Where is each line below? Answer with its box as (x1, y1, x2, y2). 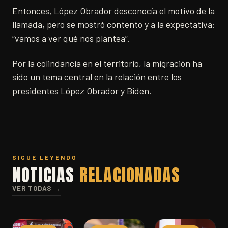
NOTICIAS (12, 162, 79, 188)
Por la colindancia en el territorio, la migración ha (12, 58, 202, 69)
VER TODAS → (12, 184, 61, 193)
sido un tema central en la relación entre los (12, 71, 182, 83)
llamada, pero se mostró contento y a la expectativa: (12, 19, 215, 31)
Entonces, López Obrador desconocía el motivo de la (12, 5, 215, 17)
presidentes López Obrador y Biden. (12, 85, 152, 97)
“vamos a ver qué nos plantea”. (12, 33, 130, 44)
